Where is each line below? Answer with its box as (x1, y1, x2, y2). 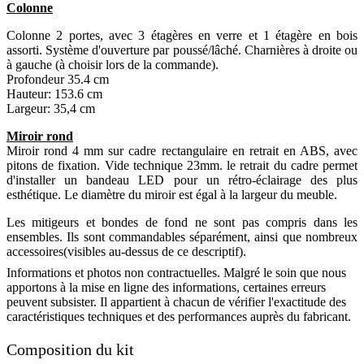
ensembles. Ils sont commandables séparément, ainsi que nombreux (6, 230, 357, 245)
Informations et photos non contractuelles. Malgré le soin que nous (6, 266, 346, 280)
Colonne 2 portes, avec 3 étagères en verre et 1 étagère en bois (6, 28, 357, 43)
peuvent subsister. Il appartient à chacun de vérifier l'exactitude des (6, 295, 346, 310)
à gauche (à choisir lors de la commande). (6, 58, 219, 72)
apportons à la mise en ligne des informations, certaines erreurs (6, 280, 326, 295)
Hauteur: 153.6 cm (6, 87, 102, 102)
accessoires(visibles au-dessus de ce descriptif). (6, 245, 246, 259)
